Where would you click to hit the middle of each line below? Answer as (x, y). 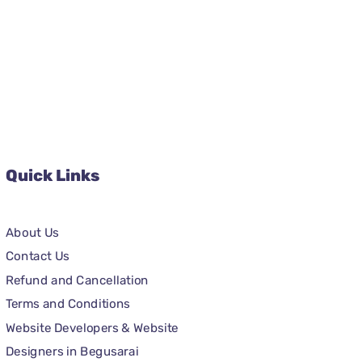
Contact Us (37, 256)
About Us (32, 232)
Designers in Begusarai (72, 351)
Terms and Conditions (67, 303)
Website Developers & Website (92, 328)
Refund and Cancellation (77, 280)
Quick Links (52, 175)
